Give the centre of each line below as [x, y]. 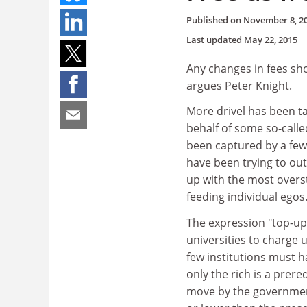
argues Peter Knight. [239, 85]
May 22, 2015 [271, 39]
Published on [215, 20]
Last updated [215, 39]
